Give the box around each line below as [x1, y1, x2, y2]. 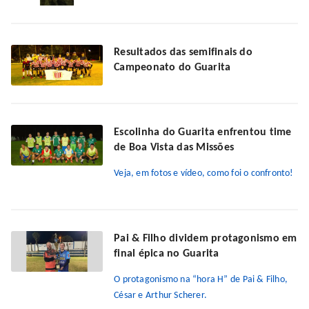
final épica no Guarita [114, 248, 219, 260]
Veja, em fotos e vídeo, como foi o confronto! [114, 168, 294, 179]
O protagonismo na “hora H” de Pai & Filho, [114, 275, 288, 286]
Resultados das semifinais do [114, 47, 252, 59]
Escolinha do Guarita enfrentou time [114, 127, 292, 139]
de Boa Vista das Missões [114, 142, 234, 154]
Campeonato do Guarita [114, 62, 231, 74]
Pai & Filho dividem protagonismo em [114, 233, 297, 245]
